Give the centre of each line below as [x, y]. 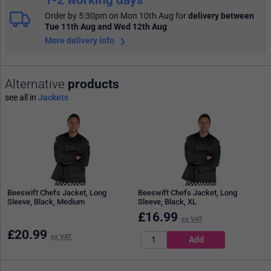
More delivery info [80, 40]
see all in [21, 97]
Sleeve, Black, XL [168, 202]
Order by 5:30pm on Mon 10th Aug [109, 16]
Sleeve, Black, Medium [46, 202]
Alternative [36, 84]
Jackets [53, 97]
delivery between [221, 16]
